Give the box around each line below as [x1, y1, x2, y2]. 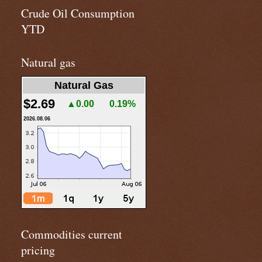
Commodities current [21, 226, 122, 242]
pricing [21, 242, 55, 258]
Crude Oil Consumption [21, 5, 135, 21]
